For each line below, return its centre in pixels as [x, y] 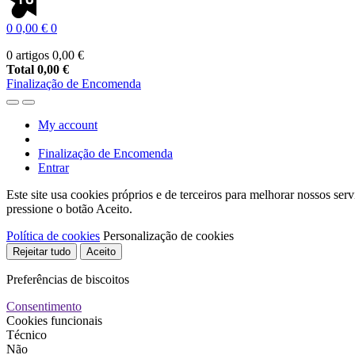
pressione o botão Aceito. [69, 209]
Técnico [27, 335]
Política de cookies [53, 236]
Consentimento [44, 306]
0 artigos [29, 55]
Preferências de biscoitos [68, 279]
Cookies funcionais [54, 321]
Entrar [53, 168]
